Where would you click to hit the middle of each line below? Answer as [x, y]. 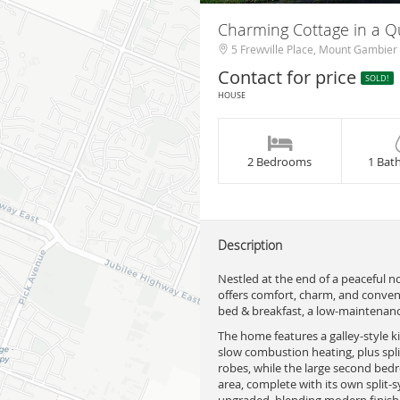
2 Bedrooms [280, 162]
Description [250, 245]
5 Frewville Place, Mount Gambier [313, 49]
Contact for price [289, 77]
